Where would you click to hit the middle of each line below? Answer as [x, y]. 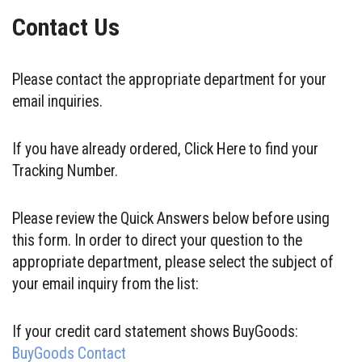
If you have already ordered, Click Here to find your [165, 149]
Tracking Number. [65, 171]
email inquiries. [57, 101]
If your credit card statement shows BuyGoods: [155, 332]
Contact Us [66, 27]
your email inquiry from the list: [105, 284]
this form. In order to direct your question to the [157, 240]
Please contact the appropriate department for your [169, 80]
